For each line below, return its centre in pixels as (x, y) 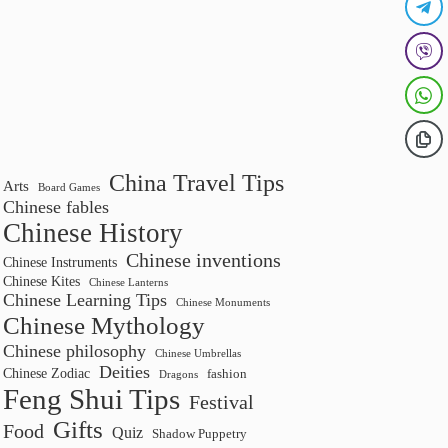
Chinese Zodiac (47, 373)
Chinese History (93, 233)
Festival (222, 402)
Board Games (69, 187)
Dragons (179, 374)
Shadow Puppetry (200, 434)
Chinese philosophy (75, 351)
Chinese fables (56, 207)
